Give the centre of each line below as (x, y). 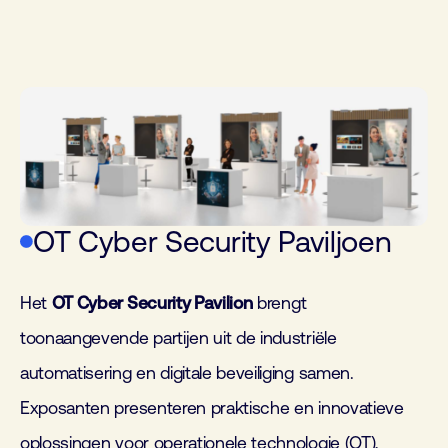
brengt (279, 303)
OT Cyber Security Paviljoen (212, 241)
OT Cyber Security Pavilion (152, 303)
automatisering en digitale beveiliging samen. (187, 373)
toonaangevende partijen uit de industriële (178, 338)
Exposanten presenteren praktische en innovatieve (212, 408)
